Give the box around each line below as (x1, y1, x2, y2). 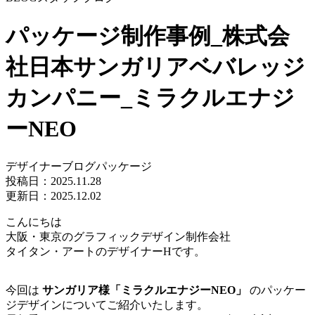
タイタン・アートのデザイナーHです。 (6, 245, 205, 258)
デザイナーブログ (6, 160, 96, 173)
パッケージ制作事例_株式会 (6, 22, 290, 49)
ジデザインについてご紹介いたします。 (6, 299, 208, 311)
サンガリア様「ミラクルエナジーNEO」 (42, 284, 247, 297)
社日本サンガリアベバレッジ (6, 53, 305, 79)
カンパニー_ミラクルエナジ (6, 84, 295, 110)
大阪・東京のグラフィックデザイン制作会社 (6, 231, 231, 243)
